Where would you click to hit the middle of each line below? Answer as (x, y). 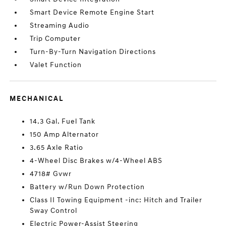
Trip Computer (55, 39)
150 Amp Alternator (65, 134)
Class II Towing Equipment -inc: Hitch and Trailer (116, 200)
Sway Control (54, 211)
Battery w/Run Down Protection (88, 187)
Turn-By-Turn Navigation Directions (93, 52)
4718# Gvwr (51, 174)
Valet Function (56, 65)
